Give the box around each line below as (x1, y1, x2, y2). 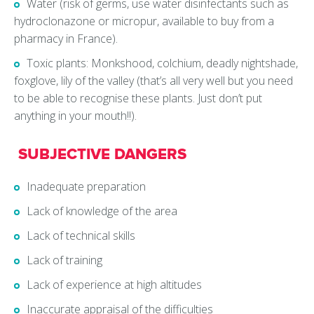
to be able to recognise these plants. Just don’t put (14, 90, 262, 107)
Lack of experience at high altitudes (27, 277, 202, 293)
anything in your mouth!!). (14, 108, 137, 124)
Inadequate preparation (27, 179, 146, 195)
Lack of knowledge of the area (27, 203, 177, 219)
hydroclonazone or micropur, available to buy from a (14, 13, 274, 29)
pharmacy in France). (14, 31, 121, 47)
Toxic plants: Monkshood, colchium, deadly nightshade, (27, 55, 298, 71)
